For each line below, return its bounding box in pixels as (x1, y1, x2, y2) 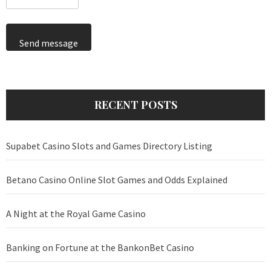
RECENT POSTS (94, 97, 177, 113)
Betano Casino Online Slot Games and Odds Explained (6, 174, 227, 186)
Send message (19, 37, 78, 50)
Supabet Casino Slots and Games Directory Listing (6, 140, 212, 152)
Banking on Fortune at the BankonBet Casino (6, 241, 194, 254)
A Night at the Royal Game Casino (6, 207, 146, 220)
